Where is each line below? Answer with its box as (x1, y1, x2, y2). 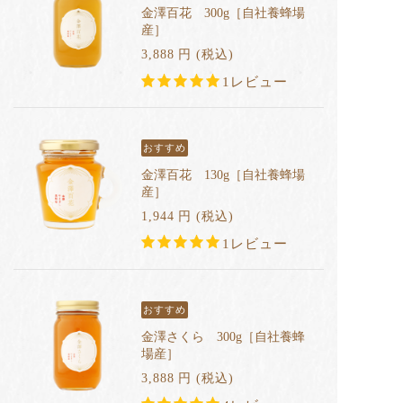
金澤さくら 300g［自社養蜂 (141, 329, 305, 344)
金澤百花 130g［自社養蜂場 (141, 167, 305, 182)
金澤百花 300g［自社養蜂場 (141, 6, 305, 21)
